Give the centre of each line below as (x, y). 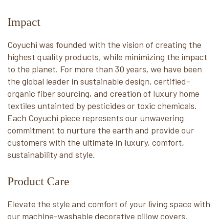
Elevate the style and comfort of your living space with (109, 204)
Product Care (38, 181)
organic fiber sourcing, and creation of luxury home (103, 93)
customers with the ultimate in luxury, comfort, (96, 142)
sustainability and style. (51, 154)
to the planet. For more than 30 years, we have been (105, 69)
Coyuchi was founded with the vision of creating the (104, 44)
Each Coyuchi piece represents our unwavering (96, 118)
